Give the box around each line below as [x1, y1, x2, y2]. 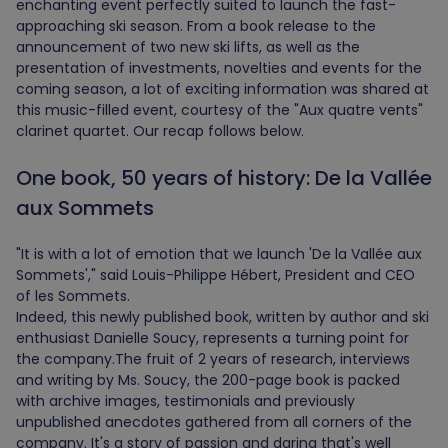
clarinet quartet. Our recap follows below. [16, 121, 304, 142]
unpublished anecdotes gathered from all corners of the [16, 412, 412, 433]
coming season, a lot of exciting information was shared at [16, 79, 429, 100]
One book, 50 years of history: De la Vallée [16, 164, 432, 193]
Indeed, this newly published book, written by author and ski [16, 307, 429, 328]
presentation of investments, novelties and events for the [16, 58, 422, 79]
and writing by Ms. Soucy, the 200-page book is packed [16, 370, 400, 391]
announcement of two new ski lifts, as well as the [16, 37, 360, 58]
